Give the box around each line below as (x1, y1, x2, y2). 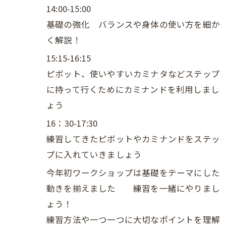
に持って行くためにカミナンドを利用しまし (46, 83, 219, 95)
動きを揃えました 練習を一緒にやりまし (46, 182, 220, 194)
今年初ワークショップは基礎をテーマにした (46, 166, 220, 179)
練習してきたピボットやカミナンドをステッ (46, 133, 220, 145)
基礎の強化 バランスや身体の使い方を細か (46, 18, 220, 30)
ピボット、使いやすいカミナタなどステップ (46, 68, 220, 80)
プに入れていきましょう (46, 148, 159, 160)
